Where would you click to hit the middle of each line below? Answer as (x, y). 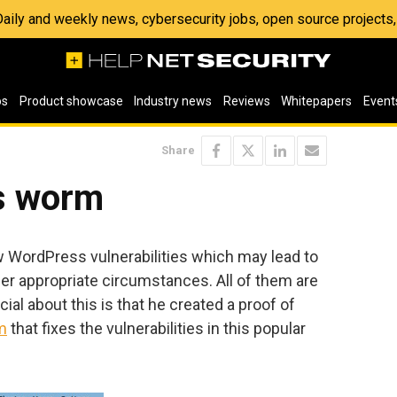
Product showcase (71, 101)
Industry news (173, 101)
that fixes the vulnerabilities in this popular (156, 328)
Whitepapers (317, 101)
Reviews (246, 101)
